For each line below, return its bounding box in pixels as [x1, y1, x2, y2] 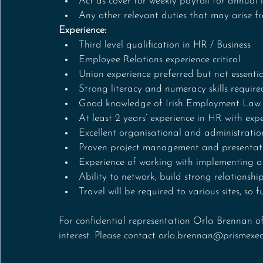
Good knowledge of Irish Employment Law [79, 98, 261, 109]
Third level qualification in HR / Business [79, 39, 251, 50]
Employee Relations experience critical [79, 54, 241, 65]
